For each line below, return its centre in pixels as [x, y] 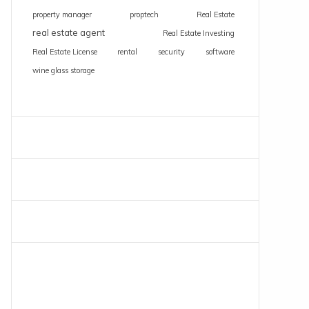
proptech [144, 14]
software [220, 52]
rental [128, 52]
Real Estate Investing [198, 33]
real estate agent [68, 32]
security [172, 52]
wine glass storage [63, 70]
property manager [62, 14]
